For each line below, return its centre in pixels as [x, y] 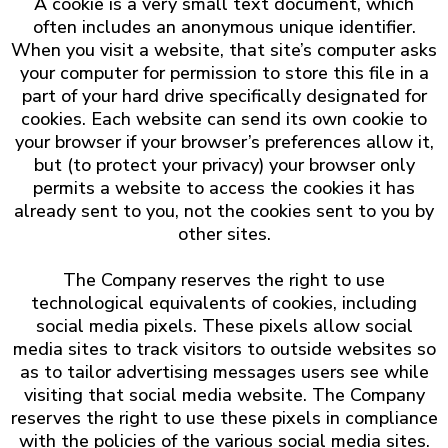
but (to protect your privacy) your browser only [224, 165]
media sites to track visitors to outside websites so [224, 349]
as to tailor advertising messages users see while [224, 372]
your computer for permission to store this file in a [224, 73]
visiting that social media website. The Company [224, 395]
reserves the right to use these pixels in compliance [224, 418]
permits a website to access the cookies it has [224, 188]
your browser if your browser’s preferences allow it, [224, 142]
